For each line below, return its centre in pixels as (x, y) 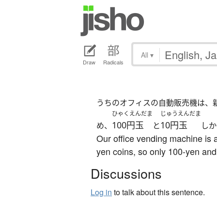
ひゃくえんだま (132, 114)
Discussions (126, 173)
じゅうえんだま (181, 114)
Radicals (113, 62)
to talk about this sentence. (158, 192)
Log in (101, 192)
